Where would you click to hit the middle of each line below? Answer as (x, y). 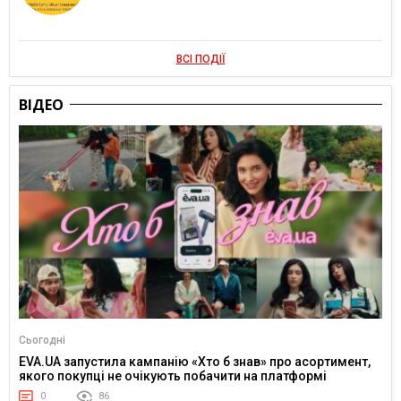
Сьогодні (42, 340)
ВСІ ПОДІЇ (200, 60)
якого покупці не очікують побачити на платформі (173, 375)
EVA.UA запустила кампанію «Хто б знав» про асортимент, (195, 361)
